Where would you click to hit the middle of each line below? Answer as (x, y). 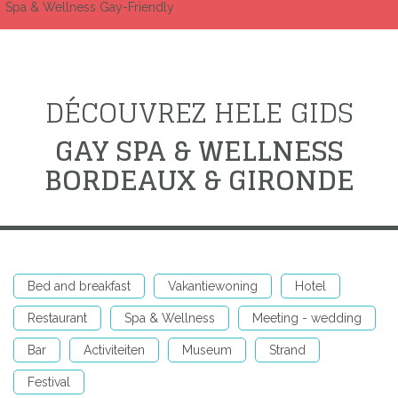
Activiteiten (114, 350)
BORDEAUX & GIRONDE (199, 179)
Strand (287, 350)
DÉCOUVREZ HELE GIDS (199, 112)
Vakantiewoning (213, 286)
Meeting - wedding (307, 318)
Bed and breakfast (79, 286)
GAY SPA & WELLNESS (199, 150)
